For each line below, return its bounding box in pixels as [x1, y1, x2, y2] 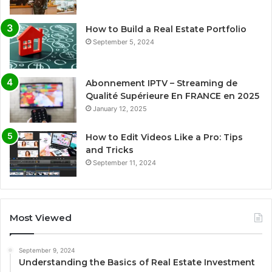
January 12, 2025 [93, 104, 147, 113]
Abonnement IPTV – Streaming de [86, 77, 237, 89]
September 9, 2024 [19, 246, 75, 254]
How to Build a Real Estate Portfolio [86, 23, 246, 35]
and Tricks [86, 144, 134, 155]
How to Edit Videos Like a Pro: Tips [86, 131, 243, 143]
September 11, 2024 [93, 158, 156, 167]
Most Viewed [10, 211, 72, 223]
